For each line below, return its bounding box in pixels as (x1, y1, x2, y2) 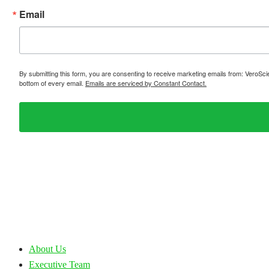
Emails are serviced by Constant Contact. (85, 77, 207, 88)
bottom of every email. (19, 77, 85, 88)
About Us (29, 244, 66, 254)
